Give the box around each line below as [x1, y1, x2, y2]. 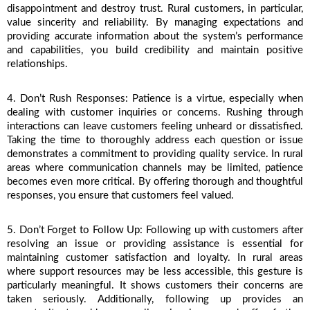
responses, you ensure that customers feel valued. [7, 190, 234, 201]
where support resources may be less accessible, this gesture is [7, 266, 303, 277]
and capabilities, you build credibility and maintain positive [7, 45, 303, 56]
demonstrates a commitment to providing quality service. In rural [7, 149, 303, 160]
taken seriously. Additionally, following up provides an [7, 294, 303, 305]
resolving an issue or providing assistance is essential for [7, 239, 303, 250]
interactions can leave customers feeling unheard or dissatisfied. [7, 121, 303, 132]
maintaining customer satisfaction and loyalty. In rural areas [7, 253, 303, 264]
